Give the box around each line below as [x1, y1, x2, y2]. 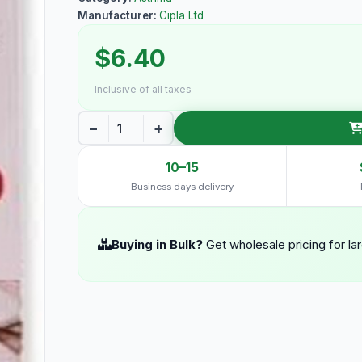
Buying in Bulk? [112, 236, 203, 252]
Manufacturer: [78, 9, 159, 22]
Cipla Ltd [159, 9, 204, 22]
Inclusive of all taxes [95, 83, 192, 95]
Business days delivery [131, 181, 234, 192]
